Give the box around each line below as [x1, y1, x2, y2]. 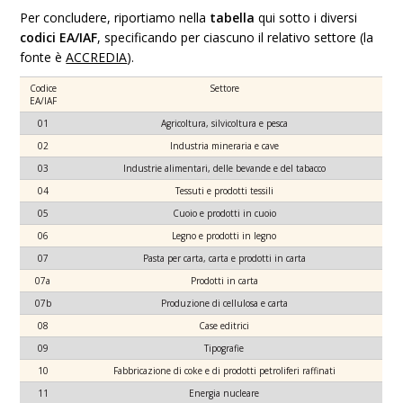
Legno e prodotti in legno [172, 229, 277, 242]
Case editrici [199, 319, 250, 332]
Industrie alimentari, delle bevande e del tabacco [122, 162, 326, 175]
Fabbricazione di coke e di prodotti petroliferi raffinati [112, 364, 336, 377]
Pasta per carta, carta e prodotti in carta [142, 252, 306, 264]
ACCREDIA [66, 49, 128, 66]
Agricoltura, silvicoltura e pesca [160, 117, 288, 130]
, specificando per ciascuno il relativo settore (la [97, 29, 374, 46]
